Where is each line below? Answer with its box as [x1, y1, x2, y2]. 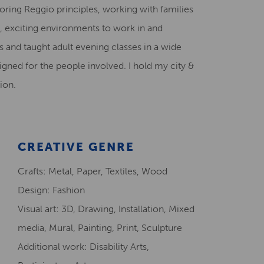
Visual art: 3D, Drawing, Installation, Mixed [17, 203, 194, 214]
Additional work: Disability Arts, [17, 241, 149, 252]
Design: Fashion [17, 184, 85, 196]
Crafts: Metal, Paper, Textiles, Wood [17, 166, 167, 177]
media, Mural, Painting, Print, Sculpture [17, 222, 182, 233]
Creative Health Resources [14, 16, 127, 27]
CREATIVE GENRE [17, 140, 134, 154]
